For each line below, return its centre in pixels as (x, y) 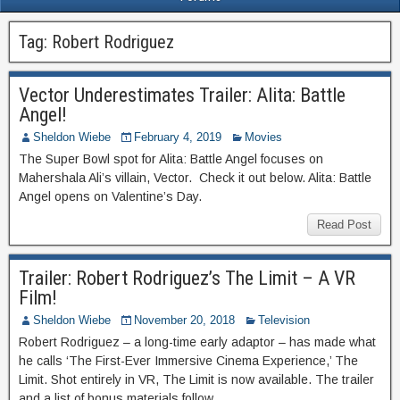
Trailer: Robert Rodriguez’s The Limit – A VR (187, 278)
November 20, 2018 (184, 320)
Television (284, 320)
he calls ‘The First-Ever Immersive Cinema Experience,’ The (188, 361)
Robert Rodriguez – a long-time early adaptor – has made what (197, 342)
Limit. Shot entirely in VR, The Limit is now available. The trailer (196, 379)
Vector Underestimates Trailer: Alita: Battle (182, 95)
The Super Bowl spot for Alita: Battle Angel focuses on (171, 159)
